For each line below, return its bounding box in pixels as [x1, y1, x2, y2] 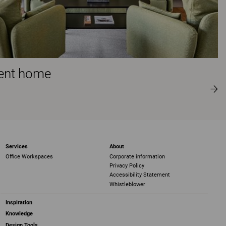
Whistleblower [109, 181, 145, 188]
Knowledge [6, 210, 33, 217]
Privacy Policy [109, 162, 144, 169]
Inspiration [6, 199, 33, 206]
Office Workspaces [6, 153, 53, 160]
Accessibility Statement [109, 172, 170, 179]
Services [6, 143, 28, 150]
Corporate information [109, 153, 165, 160]
